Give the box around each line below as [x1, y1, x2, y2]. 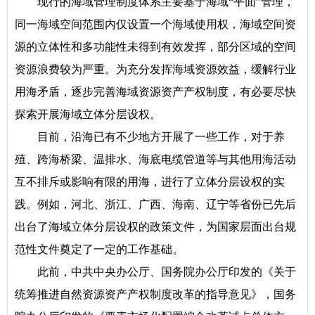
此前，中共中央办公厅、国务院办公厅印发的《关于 [37, 266, 296, 278]
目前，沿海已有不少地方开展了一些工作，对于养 [37, 131, 285, 143]
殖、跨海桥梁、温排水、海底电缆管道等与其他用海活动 [15, 153, 296, 165]
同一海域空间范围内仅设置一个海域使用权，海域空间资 [15, 18, 296, 30]
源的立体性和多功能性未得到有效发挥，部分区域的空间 [15, 41, 296, 53]
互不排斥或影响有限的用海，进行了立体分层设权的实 [15, 176, 285, 188]
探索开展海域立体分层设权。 [15, 108, 161, 120]
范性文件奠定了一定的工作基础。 [15, 243, 184, 255]
